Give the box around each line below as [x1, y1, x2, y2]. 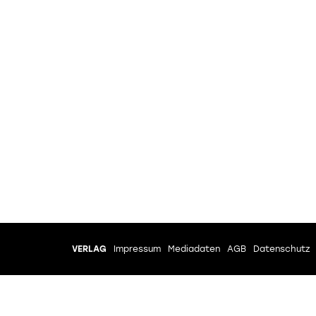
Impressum [114, 243, 161, 254]
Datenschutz [253, 243, 310, 254]
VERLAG [72, 243, 107, 254]
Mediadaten [168, 243, 220, 254]
